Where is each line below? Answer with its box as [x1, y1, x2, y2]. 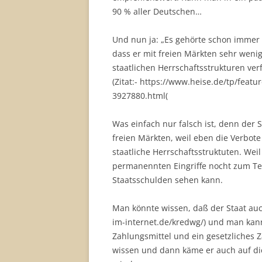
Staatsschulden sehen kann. [112, 174, 223, 185]
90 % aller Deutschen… [112, 6, 202, 17]
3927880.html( [112, 90, 168, 101]
